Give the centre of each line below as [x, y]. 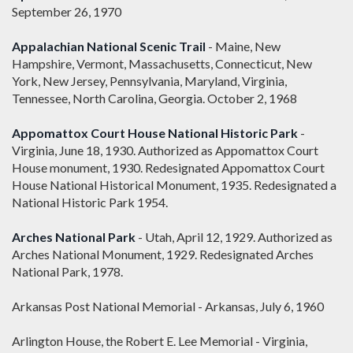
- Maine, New [243, 46]
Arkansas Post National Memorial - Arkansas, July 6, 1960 [168, 307]
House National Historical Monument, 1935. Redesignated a [174, 185]
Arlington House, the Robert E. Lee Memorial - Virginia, [160, 341]
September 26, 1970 [67, 12]
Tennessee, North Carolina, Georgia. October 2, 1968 [154, 98]
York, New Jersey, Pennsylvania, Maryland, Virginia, [149, 81]
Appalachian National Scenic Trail [109, 46]
